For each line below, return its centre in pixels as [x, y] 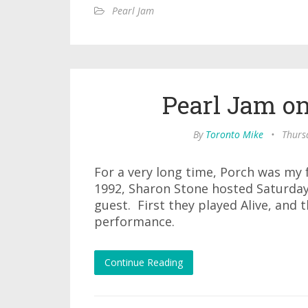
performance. [134, 221]
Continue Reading [144, 262]
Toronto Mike [234, 134]
